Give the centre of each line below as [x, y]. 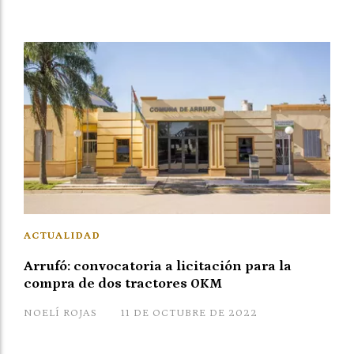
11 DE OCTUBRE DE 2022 [189, 314]
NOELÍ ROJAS [60, 314]
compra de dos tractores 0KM [123, 284]
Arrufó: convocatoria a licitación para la [158, 266]
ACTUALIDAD [62, 236]
